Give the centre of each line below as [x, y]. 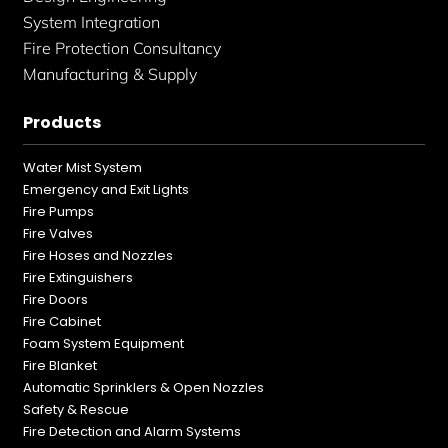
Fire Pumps [59, 212]
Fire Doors [56, 300]
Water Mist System [83, 168]
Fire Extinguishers [78, 278]
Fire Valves [58, 234]
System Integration [92, 22]
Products [62, 123]
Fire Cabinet [62, 322]
